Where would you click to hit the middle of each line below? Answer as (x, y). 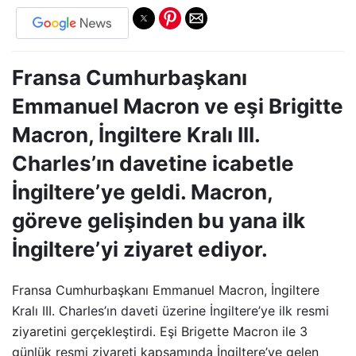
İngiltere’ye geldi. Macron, (142, 192)
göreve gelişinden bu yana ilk (159, 220)
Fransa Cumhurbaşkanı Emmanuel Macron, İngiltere (166, 290)
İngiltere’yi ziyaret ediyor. (140, 249)
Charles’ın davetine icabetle (153, 163)
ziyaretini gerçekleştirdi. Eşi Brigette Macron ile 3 (160, 331)
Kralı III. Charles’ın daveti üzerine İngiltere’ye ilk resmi (170, 310)
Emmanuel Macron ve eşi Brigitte (178, 106)
